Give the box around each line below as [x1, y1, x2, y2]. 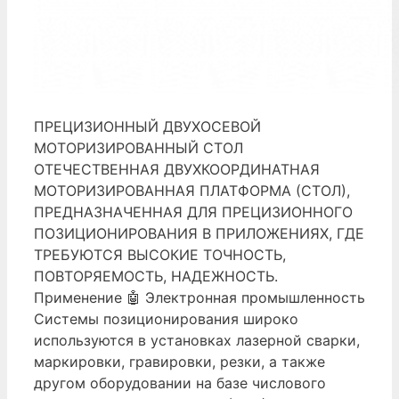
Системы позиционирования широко [34, 309, 298, 328]
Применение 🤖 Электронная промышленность [34, 288, 365, 306]
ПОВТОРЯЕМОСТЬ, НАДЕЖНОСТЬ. [34, 266, 278, 285]
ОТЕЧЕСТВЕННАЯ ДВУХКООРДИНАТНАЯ [34, 159, 320, 178]
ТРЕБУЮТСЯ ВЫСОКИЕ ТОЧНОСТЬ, [34, 245, 286, 264]
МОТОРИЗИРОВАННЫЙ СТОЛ [34, 138, 243, 157]
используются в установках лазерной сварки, [34, 330, 360, 349]
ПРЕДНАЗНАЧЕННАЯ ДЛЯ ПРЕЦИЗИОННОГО [34, 202, 353, 221]
